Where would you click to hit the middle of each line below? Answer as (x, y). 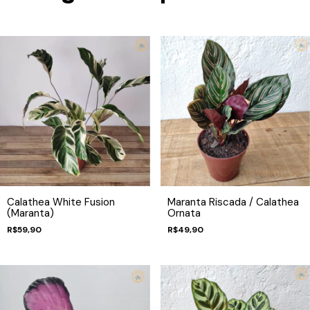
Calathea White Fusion (61, 202)
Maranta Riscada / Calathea (233, 202)
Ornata (184, 213)
